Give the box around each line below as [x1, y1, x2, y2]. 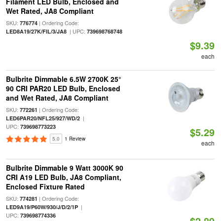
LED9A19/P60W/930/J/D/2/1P [5, 203, 78, 211]
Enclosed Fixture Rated [5, 182, 85, 191]
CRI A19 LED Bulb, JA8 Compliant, [5, 172, 121, 182]
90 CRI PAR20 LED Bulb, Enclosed [5, 83, 120, 93]
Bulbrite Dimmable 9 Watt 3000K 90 [5, 163, 123, 173]
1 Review [64, 135, 85, 142]
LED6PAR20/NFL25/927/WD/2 [5, 114, 80, 122]
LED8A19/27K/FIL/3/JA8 [5, 28, 67, 35]
